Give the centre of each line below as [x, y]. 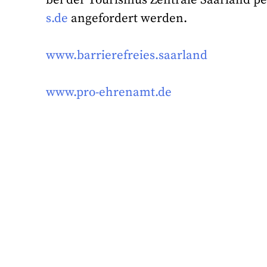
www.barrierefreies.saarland [127, 56]
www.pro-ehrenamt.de [109, 93]
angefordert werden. [128, 18]
